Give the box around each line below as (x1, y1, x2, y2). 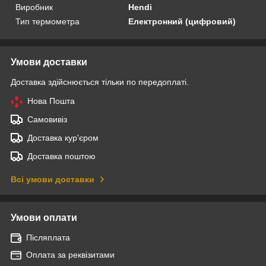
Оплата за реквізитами (26, 249, 115, 259)
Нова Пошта (27, 96, 75, 106)
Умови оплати (11, 212, 77, 223)
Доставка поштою (27, 151, 96, 161)
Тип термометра (15, 16, 80, 26)
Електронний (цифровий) (128, 16, 236, 26)
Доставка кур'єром (27, 132, 99, 142)
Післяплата (26, 232, 70, 242)
